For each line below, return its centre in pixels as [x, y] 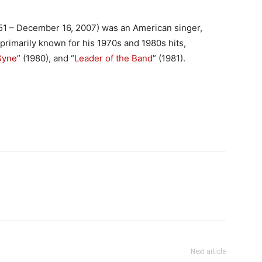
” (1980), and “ [46, 58]
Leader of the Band [113, 58]
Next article [208, 251]
